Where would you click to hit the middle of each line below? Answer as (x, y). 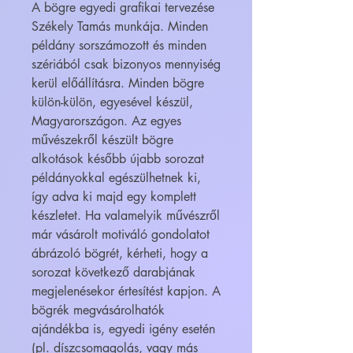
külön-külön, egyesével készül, (112, 102)
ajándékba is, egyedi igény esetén (123, 329)
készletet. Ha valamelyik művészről (126, 216)
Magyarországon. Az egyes (106, 121)
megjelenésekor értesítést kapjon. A (126, 292)
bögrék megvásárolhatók (98, 310)
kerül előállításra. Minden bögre (118, 84)
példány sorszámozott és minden (119, 46)
